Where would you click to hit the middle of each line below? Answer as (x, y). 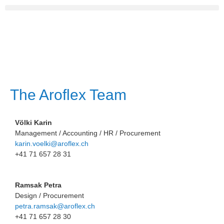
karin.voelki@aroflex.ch (53, 143)
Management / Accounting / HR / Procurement (88, 133)
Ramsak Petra (38, 185)
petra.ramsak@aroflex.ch (55, 206)
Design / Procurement (49, 195)
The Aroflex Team (68, 95)
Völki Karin (33, 122)
